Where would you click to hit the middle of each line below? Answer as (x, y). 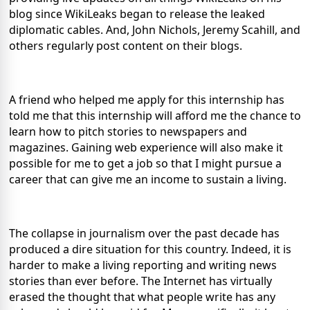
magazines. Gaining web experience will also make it (146, 147)
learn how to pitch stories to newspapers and (128, 131)
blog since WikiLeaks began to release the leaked (137, 13)
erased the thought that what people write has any (142, 297)
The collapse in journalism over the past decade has (144, 233)
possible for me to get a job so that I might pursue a (145, 163)
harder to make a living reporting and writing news (143, 265)
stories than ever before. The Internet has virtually (140, 281)
